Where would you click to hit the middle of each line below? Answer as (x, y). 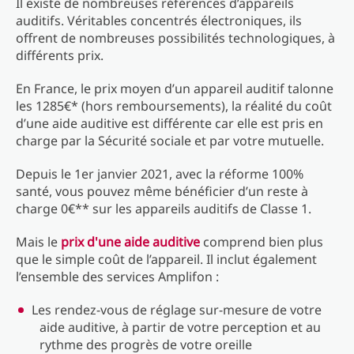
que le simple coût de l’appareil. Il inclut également (166, 259)
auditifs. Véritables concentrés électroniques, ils (159, 21)
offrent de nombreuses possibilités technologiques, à (175, 38)
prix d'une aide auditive (130, 242)
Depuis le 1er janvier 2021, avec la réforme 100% (160, 174)
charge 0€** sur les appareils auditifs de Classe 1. (164, 209)
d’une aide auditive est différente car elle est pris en (169, 123)
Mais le (38, 242)
